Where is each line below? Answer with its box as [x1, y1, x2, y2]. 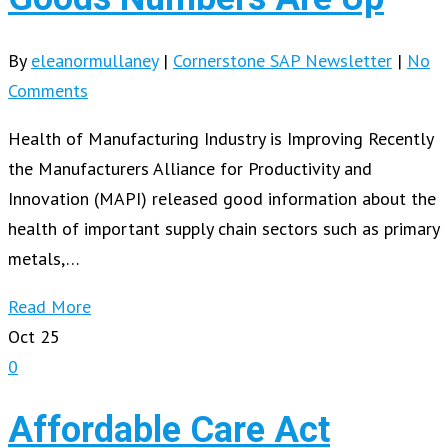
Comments [8, 78, 88, 102]
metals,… [8, 246, 80, 270]
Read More [8, 294, 91, 318]
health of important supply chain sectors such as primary [8, 216, 439, 240]
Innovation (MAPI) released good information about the [8, 186, 436, 210]
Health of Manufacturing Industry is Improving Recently [8, 126, 433, 150]
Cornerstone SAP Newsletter [173, 48, 392, 72]
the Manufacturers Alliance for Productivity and [8, 156, 372, 180]
